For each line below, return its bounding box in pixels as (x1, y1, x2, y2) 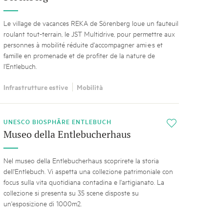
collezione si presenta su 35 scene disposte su (3, 187, 139, 197)
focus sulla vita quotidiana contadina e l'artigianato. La (3, 176, 164, 186)
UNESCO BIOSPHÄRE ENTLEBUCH (3, 116, 115, 126)
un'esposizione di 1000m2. (3, 198, 82, 208)
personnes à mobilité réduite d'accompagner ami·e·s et (3, 40, 163, 49)
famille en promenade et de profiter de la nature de (3, 50, 155, 60)
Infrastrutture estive (3, 81, 68, 92)
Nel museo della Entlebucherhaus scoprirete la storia (3, 155, 159, 165)
